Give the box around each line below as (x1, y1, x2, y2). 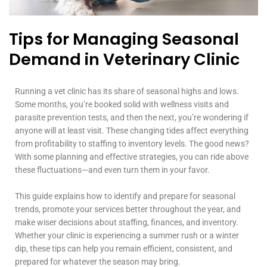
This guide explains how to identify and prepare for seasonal (15, 191, 235, 201)
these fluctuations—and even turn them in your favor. (15, 164, 210, 175)
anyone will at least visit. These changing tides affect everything (15, 125, 249, 135)
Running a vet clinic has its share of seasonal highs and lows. (15, 86, 239, 96)
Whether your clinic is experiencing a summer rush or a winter (15, 230, 239, 240)
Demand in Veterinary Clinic (9, 48, 240, 70)
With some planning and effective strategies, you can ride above (15, 151, 249, 162)
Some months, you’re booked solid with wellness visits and (15, 99, 229, 109)
